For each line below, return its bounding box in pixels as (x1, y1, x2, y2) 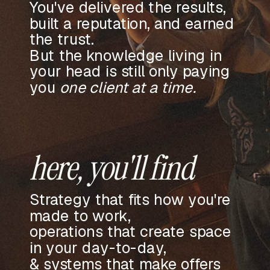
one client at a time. (60, 77, 196, 97)
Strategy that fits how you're (30, 190, 231, 210)
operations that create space (30, 222, 231, 242)
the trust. (30, 30, 94, 49)
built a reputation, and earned (30, 13, 234, 33)
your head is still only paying (30, 61, 230, 81)
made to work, (30, 206, 131, 225)
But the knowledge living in (30, 45, 222, 65)
